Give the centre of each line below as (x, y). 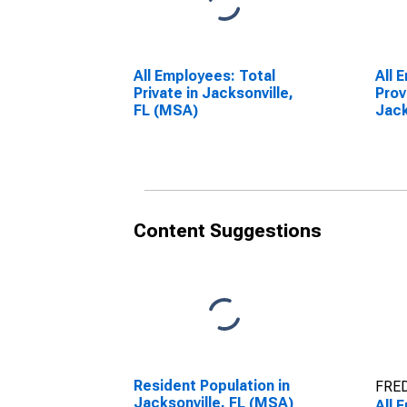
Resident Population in (212, 386)
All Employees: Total (204, 76)
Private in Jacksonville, (213, 93)
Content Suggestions (228, 231)
